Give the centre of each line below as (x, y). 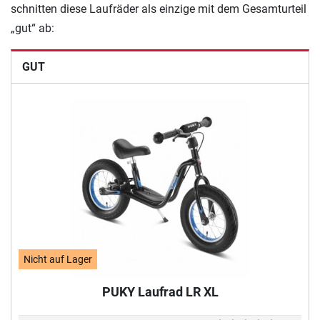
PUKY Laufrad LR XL (160, 292)
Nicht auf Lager (58, 259)
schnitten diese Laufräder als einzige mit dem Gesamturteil (159, 9)
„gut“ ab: (32, 28)
